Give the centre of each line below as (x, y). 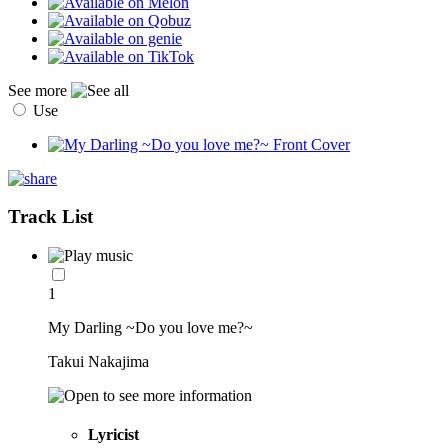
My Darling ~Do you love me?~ (150, 328)
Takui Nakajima (98, 362)
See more (39, 90)
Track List (50, 217)
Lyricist (113, 435)
